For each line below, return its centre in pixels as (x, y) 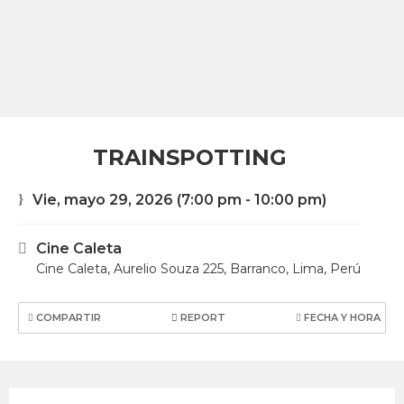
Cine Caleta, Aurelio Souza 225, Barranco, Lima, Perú (198, 269)
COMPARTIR (67, 317)
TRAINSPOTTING (189, 157)
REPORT (202, 317)
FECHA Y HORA (341, 317)
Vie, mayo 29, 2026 (103, 200)
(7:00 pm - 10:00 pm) (250, 200)
